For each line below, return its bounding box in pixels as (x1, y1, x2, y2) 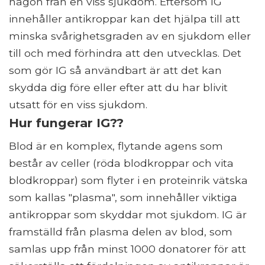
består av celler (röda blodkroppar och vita (9, 157, 234, 170)
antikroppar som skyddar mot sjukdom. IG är (9, 208, 247, 221)
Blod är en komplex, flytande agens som (9, 140, 223, 153)
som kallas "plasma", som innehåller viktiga (9, 191, 237, 204)
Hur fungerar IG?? (9, 115, 124, 131)
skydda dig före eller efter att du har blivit (9, 81, 228, 94)
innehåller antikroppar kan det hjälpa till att (9, 12, 240, 25)
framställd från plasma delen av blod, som (9, 225, 232, 238)
